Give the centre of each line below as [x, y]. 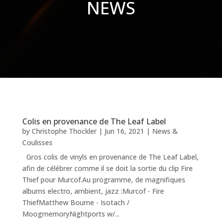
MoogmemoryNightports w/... [71, 214]
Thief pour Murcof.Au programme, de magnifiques [104, 180]
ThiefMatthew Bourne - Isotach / [76, 203]
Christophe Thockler [64, 131]
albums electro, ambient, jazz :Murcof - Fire [93, 191]
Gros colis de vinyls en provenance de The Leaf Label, [110, 157]
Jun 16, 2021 [124, 131]
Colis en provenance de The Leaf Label [94, 122]
